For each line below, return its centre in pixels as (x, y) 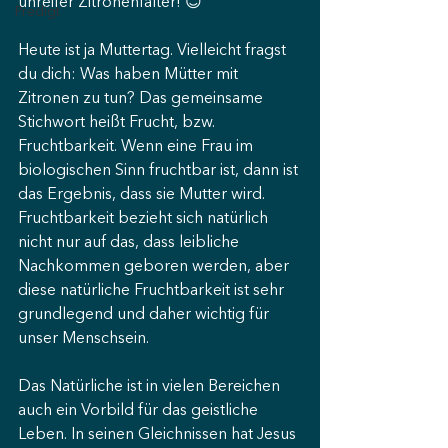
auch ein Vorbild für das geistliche (140, 411)
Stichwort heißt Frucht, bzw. (118, 123)
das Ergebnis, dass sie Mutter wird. (141, 195)
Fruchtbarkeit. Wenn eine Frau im (137, 147)
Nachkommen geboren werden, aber (155, 267)
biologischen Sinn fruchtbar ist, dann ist (160, 171)
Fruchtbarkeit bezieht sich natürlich (145, 219)
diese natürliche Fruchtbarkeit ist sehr (153, 291)
